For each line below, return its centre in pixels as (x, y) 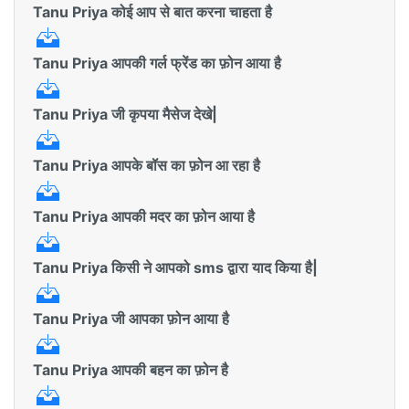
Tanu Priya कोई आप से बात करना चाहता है (152, 12)
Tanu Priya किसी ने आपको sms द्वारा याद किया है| (175, 267)
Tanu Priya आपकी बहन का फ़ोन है (131, 370)
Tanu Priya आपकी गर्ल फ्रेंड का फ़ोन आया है (157, 63)
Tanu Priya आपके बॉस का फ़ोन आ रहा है (147, 165)
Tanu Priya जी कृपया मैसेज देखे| (125, 114)
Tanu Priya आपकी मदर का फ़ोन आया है (144, 216)
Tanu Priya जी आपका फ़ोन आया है (131, 319)
